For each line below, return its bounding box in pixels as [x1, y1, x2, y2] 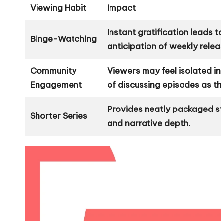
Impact [107, 2, 136, 13]
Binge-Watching [30, 33, 97, 44]
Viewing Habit [30, 2, 87, 13]
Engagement [30, 79, 82, 90]
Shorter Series [30, 110, 88, 121]
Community [30, 65, 77, 76]
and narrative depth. [107, 117, 191, 129]
